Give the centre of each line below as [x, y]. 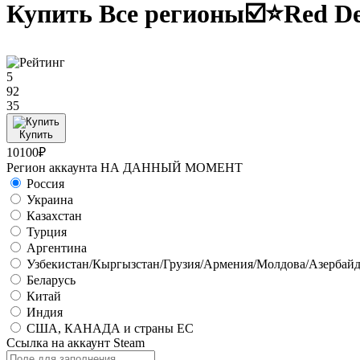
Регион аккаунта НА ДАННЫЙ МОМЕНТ [125, 168]
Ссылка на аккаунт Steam [76, 343]
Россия [45, 184]
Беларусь [51, 280]
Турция [47, 232]
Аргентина [57, 248]
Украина [50, 200]
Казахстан [54, 216]
